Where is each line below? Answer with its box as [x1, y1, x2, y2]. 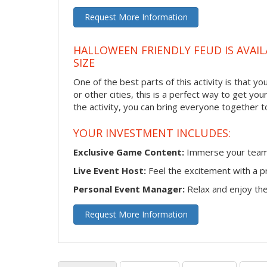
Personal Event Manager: [73, 182, 185, 195]
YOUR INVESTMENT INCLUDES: [73, 126, 231, 141]
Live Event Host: [73, 164, 146, 176]
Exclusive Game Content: [73, 145, 184, 158]
